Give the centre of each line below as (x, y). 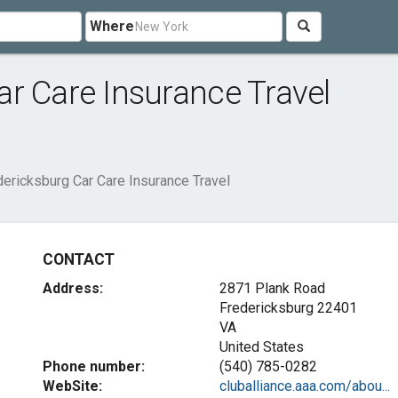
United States (261, 347)
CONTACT (79, 259)
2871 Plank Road (272, 288)
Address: (73, 288)
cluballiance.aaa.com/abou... (304, 386)
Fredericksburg (266, 308)
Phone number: (94, 366)
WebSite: (73, 386)
